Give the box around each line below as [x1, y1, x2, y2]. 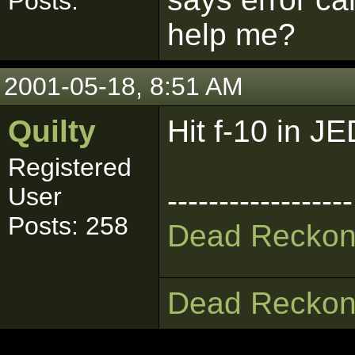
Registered [8, 153, 132, 181]
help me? [167, 17, 296, 52]
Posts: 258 [8, 212, 128, 240]
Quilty [8, 114, 96, 148]
